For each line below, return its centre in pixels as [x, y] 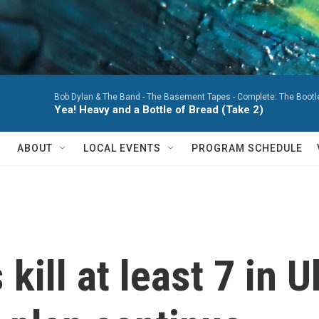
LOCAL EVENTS [122, 148]
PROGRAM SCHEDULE [247, 148]
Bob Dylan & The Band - [100, 97]
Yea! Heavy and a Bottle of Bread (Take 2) [159, 110]
